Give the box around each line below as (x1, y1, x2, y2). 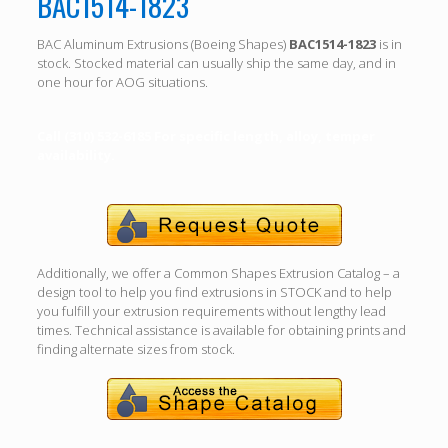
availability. (36, 146, 115, 164)
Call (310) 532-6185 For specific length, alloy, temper (36, 127, 375, 145)
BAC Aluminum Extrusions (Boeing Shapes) (36, 35, 289, 53)
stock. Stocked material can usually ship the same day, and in (36, 54, 396, 72)
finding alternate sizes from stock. (36, 340, 235, 358)
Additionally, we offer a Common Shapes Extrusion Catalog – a (36, 264, 400, 282)
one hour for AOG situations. (36, 73, 208, 91)
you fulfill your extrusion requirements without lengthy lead (36, 302, 386, 320)
